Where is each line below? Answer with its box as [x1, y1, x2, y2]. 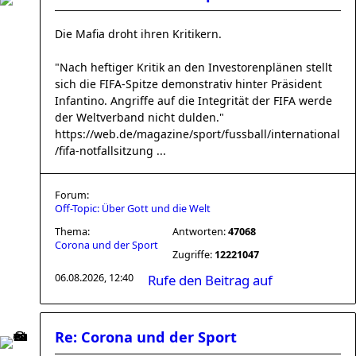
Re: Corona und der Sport [55, 327, 237, 346]
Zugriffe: [172, 248, 215, 261]
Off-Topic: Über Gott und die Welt [55, 202, 211, 215]
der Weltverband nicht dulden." [55, 110, 224, 125]
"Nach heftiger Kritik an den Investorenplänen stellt [55, 60, 332, 75]
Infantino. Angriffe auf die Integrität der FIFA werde [55, 93, 332, 108]
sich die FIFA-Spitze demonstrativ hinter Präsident [55, 76, 322, 91]
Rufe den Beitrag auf [148, 271, 273, 289]
